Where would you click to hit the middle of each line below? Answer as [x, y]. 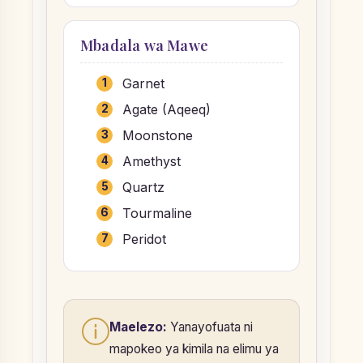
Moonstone [158, 135]
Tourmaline [157, 213]
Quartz [143, 187]
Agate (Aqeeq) [167, 109]
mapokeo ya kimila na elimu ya [194, 348]
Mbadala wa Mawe [144, 45]
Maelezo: [138, 327]
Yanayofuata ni [210, 327]
